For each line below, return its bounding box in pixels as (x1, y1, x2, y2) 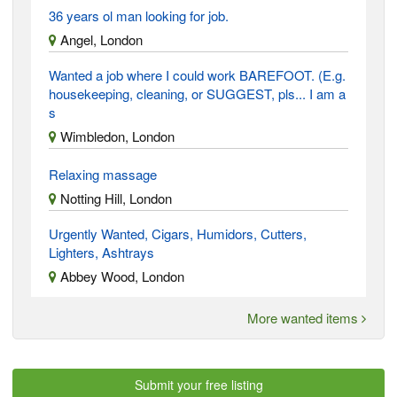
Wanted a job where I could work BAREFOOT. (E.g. (49, 65, 346, 84)
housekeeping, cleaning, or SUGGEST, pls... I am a (49, 83, 346, 103)
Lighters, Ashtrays (49, 242, 154, 261)
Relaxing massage (49, 164, 157, 183)
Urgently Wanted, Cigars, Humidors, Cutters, (49, 223, 307, 243)
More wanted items (247, 307, 362, 327)
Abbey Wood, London (57, 266, 184, 285)
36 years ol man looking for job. (49, 5, 229, 25)
